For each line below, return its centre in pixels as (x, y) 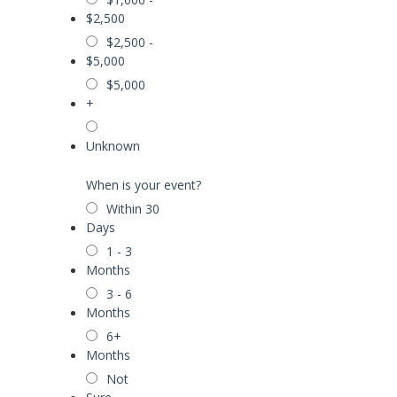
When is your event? (144, 185)
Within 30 (133, 209)
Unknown (113, 146)
